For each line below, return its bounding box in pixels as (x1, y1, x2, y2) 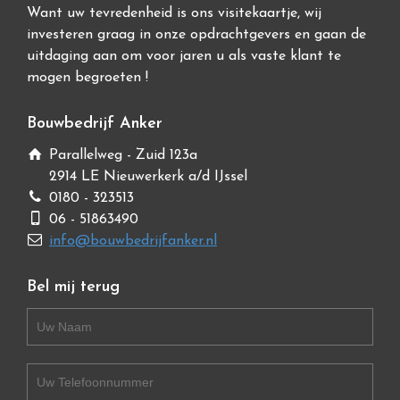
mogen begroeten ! (27, 71, 148, 85)
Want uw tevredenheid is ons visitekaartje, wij (27, 6, 321, 21)
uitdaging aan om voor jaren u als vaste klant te (27, 49, 341, 63)
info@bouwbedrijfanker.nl (49, 234, 217, 248)
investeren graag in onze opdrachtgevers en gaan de (27, 28, 366, 42)
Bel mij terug (27, 279, 120, 296)
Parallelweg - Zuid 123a (49, 148, 197, 162)
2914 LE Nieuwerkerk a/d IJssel (49, 170, 247, 184)
